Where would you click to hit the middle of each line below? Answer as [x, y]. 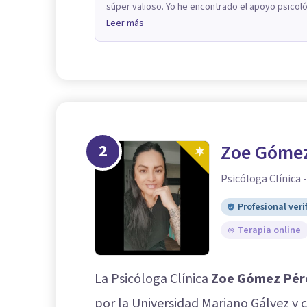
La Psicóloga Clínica [153, 279]
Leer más [125, 23]
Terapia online [269, 230]
